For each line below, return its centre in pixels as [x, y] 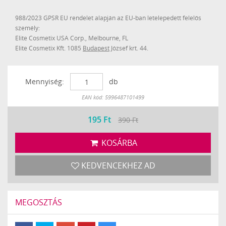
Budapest [96, 48]
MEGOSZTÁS [39, 203]
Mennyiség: [45, 82]
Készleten [95, 94]
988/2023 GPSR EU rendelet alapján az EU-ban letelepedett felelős [108, 18]
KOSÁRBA [118, 143]
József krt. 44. [129, 48]
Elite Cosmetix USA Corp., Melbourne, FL [72, 38]
